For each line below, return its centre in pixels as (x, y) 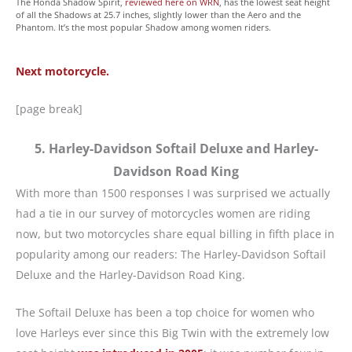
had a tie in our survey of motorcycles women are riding (163, 213)
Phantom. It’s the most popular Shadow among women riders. (143, 27)
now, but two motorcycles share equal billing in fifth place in (175, 233)
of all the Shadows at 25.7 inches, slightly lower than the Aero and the (158, 14)
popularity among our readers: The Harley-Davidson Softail (171, 254)
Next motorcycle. (62, 71)
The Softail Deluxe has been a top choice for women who (165, 312)
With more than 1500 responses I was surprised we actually (173, 192)
